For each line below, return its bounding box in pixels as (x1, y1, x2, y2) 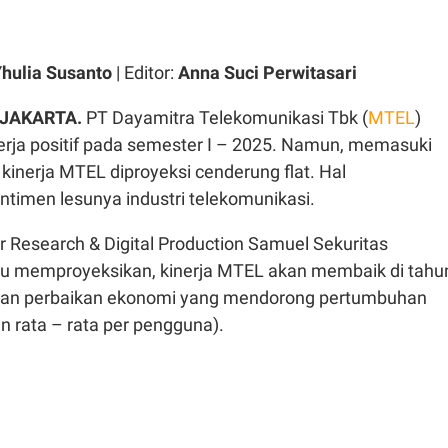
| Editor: (112, 61, 178, 83)
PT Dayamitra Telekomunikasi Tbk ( (86, 106, 368, 128)
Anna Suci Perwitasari (178, 61, 357, 83)
